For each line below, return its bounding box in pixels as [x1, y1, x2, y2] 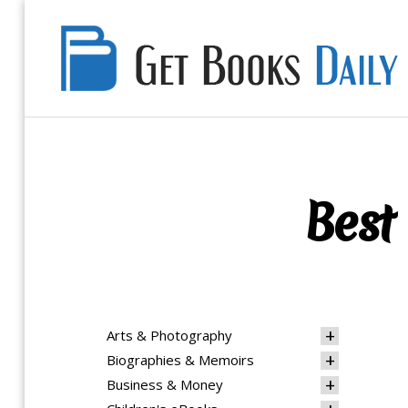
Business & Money [107, 375, 223, 393]
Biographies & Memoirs [107, 351, 254, 369]
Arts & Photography [107, 326, 232, 344]
